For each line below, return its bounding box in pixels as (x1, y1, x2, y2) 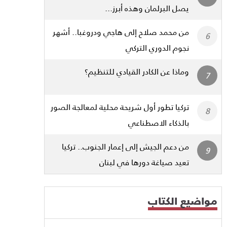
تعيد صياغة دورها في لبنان (99, 154, 189, 170)
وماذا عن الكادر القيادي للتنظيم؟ (85, 63, 189, 79)
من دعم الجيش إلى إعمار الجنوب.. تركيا (62, 138, 189, 154)
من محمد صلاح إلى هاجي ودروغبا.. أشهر (53, 23, 189, 40)
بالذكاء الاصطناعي (128, 114, 189, 130)
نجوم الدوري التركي (126, 39, 189, 55)
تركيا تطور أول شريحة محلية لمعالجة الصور (51, 98, 189, 115)
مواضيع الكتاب (148, 191, 217, 210)
